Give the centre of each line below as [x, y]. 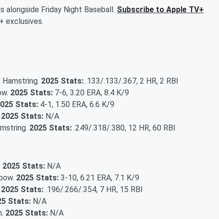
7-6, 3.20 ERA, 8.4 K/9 [91, 92]
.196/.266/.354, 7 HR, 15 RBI [93, 189]
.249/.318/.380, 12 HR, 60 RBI [124, 128]
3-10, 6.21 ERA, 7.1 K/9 [99, 177]
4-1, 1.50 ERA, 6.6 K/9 [76, 104]
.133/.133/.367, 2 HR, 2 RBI [131, 81]
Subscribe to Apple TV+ [160, 9]
